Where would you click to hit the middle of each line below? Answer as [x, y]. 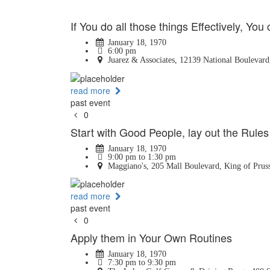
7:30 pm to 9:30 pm [140, 262]
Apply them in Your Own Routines [151, 237]
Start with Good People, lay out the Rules [170, 132]
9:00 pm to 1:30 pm [140, 157]
